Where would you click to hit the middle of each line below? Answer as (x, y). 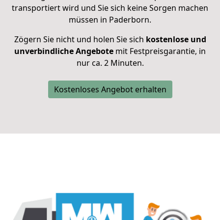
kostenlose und (176, 40)
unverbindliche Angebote (64, 51)
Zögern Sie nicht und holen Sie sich (80, 40)
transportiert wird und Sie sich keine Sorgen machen (110, 8)
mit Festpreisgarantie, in (160, 51)
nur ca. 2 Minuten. (110, 63)
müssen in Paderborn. (110, 20)
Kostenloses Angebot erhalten (110, 90)
